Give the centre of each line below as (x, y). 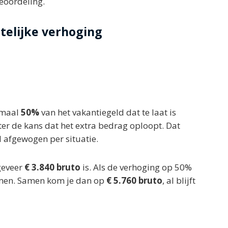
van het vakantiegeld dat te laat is (108, 112)
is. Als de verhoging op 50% (136, 167)
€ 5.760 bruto (134, 180)
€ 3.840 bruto (53, 167)
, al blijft (179, 180)
